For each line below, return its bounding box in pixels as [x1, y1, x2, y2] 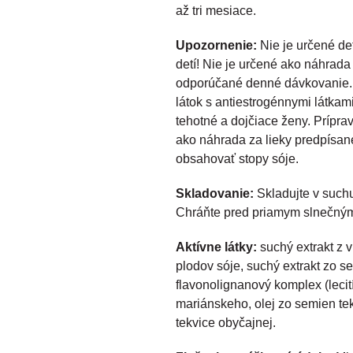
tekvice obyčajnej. [176, 316, 276, 330]
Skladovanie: [176, 187, 254, 201]
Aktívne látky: [176, 240, 260, 255]
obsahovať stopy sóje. [176, 152, 299, 166]
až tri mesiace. [176, 4, 256, 18]
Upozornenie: [176, 39, 257, 53]
